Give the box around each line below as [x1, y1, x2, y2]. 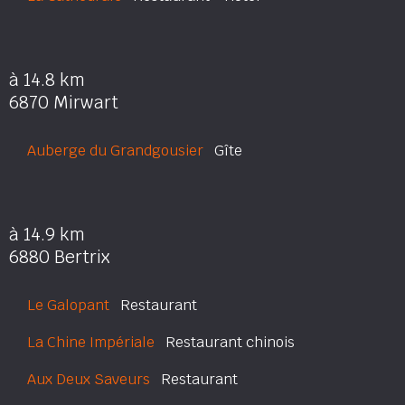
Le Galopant [27, 296, 109, 315]
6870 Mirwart [9, 91, 118, 114]
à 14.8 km [9, 69, 85, 91]
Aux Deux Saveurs [27, 370, 150, 389]
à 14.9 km [9, 223, 85, 246]
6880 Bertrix [9, 246, 109, 268]
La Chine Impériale [27, 333, 155, 352]
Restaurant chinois [155, 333, 295, 352]
